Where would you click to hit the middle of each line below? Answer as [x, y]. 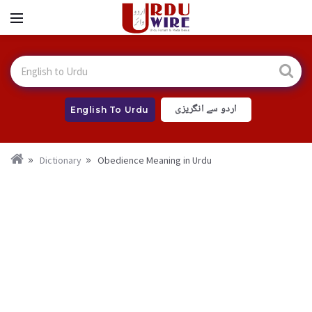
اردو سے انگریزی [206, 109]
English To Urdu [110, 110]
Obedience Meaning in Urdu [155, 160]
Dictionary [61, 160]
